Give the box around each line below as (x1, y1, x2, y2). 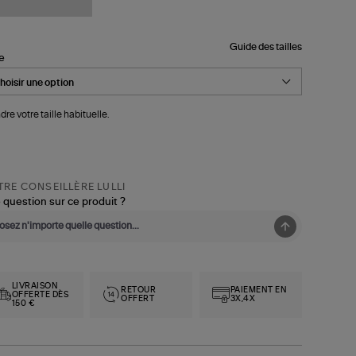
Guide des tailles (229, 41, 302, 52)
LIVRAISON (11, 281, 59, 290)
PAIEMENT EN (230, 286, 288, 295)
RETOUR (121, 286, 157, 295)
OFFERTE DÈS (11, 290, 69, 299)
